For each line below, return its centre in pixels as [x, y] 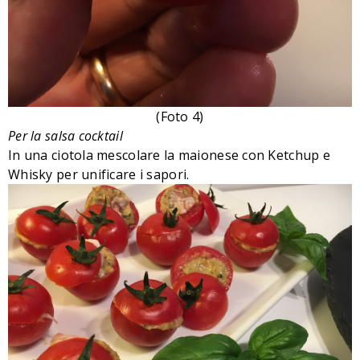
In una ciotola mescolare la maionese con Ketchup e [169, 155]
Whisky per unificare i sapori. [99, 175]
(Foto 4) [180, 117]
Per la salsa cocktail [65, 136]
